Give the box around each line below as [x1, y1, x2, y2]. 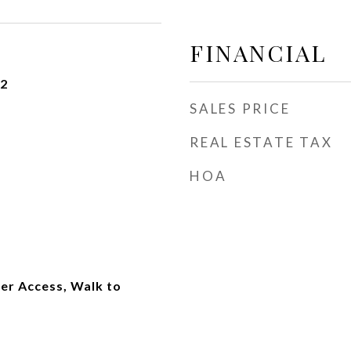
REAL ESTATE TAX [190, 134, 333, 150]
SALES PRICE [190, 100, 291, 117]
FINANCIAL [190, 38, 327, 67]
